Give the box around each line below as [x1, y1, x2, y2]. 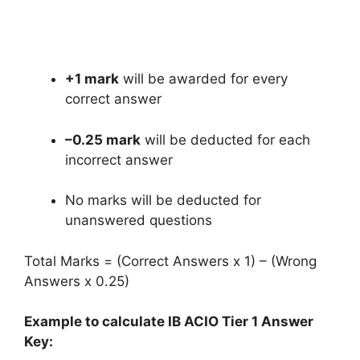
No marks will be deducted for [65, 192, 261, 208]
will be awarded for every [119, 71, 288, 87]
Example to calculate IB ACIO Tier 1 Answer [24, 313, 313, 329]
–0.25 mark [65, 131, 141, 148]
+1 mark [65, 71, 119, 87]
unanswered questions [65, 212, 212, 228]
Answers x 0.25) [24, 272, 129, 289]
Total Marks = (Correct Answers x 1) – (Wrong [24, 252, 317, 269]
